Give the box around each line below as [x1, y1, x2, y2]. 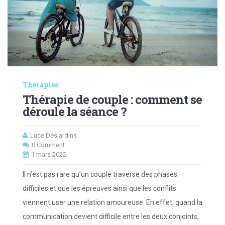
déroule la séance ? [23, 103, 127, 120]
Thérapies [23, 80, 58, 90]
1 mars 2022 [31, 151, 66, 159]
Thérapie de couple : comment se [23, 91, 202, 108]
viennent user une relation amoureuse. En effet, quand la [23, 198, 202, 207]
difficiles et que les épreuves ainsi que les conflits [23, 184, 176, 193]
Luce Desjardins [30, 132, 77, 140]
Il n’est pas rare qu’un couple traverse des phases [23, 170, 177, 179]
